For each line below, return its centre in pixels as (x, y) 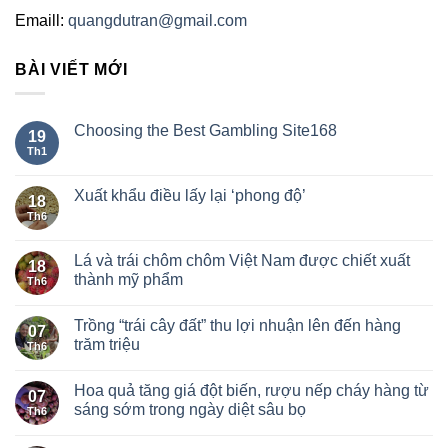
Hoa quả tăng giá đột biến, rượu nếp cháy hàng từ (251, 391)
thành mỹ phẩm (128, 280)
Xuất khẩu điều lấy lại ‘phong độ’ (190, 196)
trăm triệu (107, 345)
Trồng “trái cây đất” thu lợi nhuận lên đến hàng (237, 326)
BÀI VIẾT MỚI (71, 69)
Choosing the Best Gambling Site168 (205, 131)
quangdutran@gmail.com (157, 20)
